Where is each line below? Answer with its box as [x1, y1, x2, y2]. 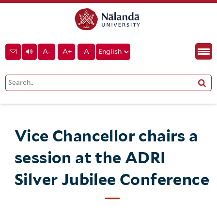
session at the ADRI [15, 148, 166, 167]
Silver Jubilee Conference [15, 170, 209, 189]
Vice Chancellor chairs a [15, 126, 198, 145]
